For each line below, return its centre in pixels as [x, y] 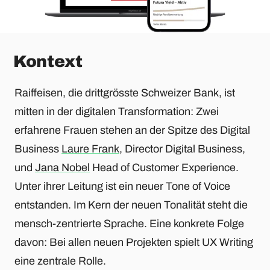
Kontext [48, 61]
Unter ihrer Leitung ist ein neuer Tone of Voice [122, 187]
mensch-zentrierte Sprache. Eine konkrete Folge [129, 224]
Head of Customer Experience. [164, 168]
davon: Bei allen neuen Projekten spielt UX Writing [134, 243]
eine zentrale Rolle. [60, 261]
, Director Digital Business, [182, 149]
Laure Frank [90, 149]
